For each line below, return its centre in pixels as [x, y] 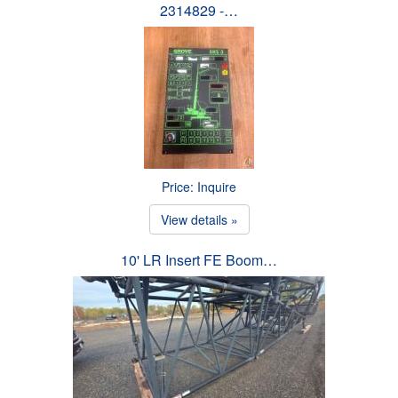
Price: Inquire [199, 186]
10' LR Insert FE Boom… [199, 259]
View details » [199, 219]
